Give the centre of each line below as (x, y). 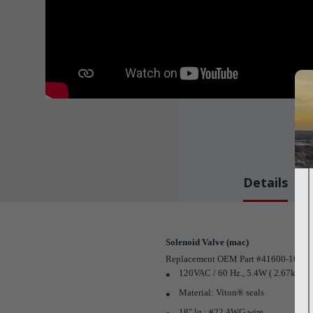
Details (265, 182)
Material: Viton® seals (222, 292)
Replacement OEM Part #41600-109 (234, 259)
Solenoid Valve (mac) (207, 242)
